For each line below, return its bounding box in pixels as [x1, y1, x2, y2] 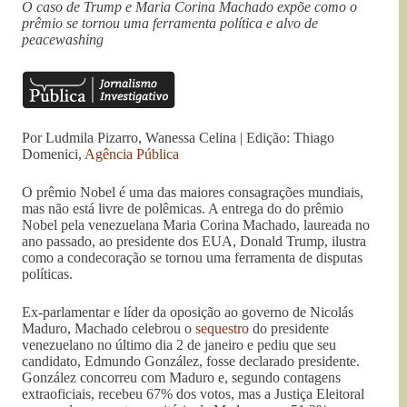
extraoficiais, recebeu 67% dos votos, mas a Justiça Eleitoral [22, 386, 364, 402]
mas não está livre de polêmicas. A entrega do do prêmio [22, 201, 343, 217]
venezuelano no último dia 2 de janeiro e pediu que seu [22, 337, 336, 353]
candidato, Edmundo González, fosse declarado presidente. [22, 353, 360, 370]
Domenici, [22, 146, 84, 163]
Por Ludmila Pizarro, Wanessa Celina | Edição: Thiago [22, 130, 334, 146]
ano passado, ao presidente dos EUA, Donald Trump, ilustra [22, 233, 366, 250]
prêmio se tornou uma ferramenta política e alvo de [22, 15, 318, 32]
